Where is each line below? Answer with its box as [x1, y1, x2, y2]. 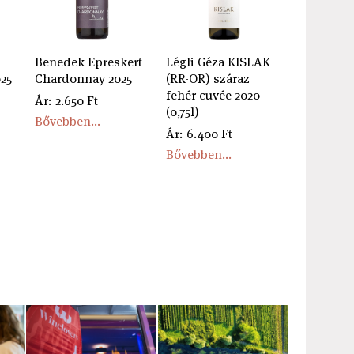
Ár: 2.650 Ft [34, 92, 98, 109]
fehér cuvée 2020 [166, 86, 261, 104]
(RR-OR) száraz [166, 70, 250, 87]
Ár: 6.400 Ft [166, 125, 233, 142]
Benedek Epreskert [34, 53, 142, 70]
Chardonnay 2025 [34, 70, 132, 87]
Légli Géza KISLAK [166, 53, 271, 70]
